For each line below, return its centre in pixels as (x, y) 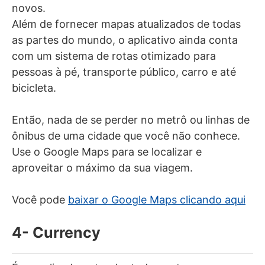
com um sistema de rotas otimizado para (114, 56)
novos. (29, 8)
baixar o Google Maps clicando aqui (157, 199)
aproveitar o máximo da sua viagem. (102, 167)
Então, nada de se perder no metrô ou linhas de (131, 119)
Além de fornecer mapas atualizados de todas (126, 24)
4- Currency (56, 232)
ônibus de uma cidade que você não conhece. (126, 135)
